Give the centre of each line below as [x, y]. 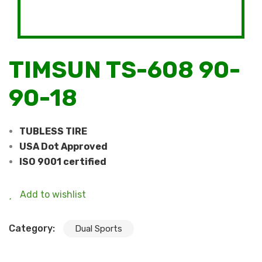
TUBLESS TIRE [53, 131]
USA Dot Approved [64, 146]
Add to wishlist [53, 194]
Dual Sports [99, 228]
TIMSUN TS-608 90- [125, 70]
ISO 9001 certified [63, 161]
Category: [33, 228]
